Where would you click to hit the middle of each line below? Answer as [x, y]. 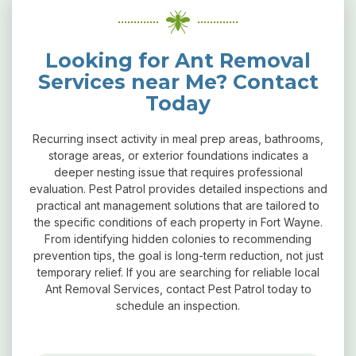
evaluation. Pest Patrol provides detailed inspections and [178, 188]
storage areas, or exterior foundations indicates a [178, 155]
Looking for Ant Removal [178, 60]
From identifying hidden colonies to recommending [178, 238]
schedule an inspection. [178, 305]
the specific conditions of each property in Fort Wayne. [178, 222]
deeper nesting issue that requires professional [178, 172]
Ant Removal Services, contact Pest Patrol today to [178, 288]
